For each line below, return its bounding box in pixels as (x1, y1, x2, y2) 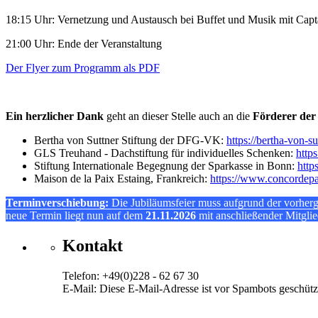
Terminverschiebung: (6, 197, 109, 209)
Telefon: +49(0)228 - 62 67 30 (62, 269, 199, 282)
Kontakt (62, 236, 123, 255)
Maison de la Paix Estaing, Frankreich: (34, 172, 210, 185)
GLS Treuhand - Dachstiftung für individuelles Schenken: (34, 147, 296, 160)
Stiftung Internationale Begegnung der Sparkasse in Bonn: (34, 160, 297, 172)
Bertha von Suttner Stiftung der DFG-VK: (34, 134, 226, 147)
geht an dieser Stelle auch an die (104, 110, 253, 123)
